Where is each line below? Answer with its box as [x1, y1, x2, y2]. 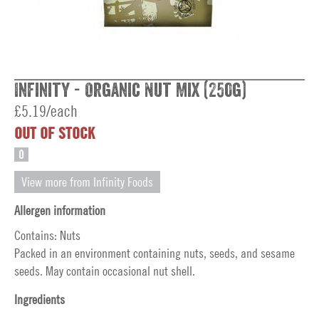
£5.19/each [14, 102, 78, 120]
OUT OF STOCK [14, 124, 95, 142]
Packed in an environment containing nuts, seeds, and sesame [14, 246, 295, 261]
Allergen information [14, 203, 105, 218]
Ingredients [14, 292, 65, 307]
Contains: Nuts [14, 228, 80, 243]
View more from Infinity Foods [21, 174, 153, 189]
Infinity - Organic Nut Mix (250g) [14, 80, 246, 100]
